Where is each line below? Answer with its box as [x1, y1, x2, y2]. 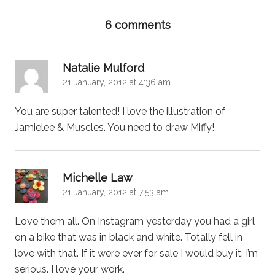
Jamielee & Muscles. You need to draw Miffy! [15, 121, 214, 133]
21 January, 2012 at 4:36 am [63, 77, 171, 87]
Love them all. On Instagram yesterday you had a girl [15, 215, 255, 227]
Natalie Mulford [63, 61, 144, 74]
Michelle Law [63, 171, 133, 184]
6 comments [104, 18, 171, 31]
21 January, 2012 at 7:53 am [63, 187, 169, 197]
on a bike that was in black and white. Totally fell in [15, 231, 242, 243]
